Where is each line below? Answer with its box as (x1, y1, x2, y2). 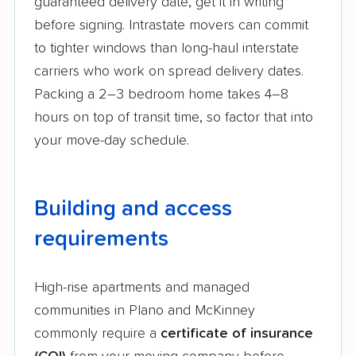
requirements (34, 228, 168, 251)
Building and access (34, 198, 232, 221)
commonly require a (34, 327, 161, 342)
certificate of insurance (161, 327, 313, 342)
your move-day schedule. (34, 133, 189, 149)
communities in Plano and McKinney (34, 304, 255, 319)
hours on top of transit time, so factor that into (34, 110, 313, 126)
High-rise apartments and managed (34, 281, 250, 296)
